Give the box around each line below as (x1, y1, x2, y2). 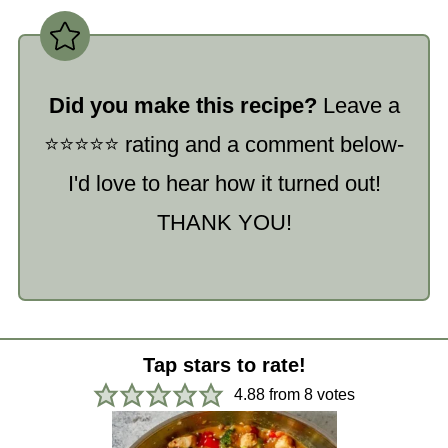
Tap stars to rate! (153, 354, 306, 376)
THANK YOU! (156, 210, 292, 235)
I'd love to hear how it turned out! (67, 171, 381, 196)
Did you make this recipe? (48, 93, 317, 118)
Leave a (316, 93, 400, 118)
